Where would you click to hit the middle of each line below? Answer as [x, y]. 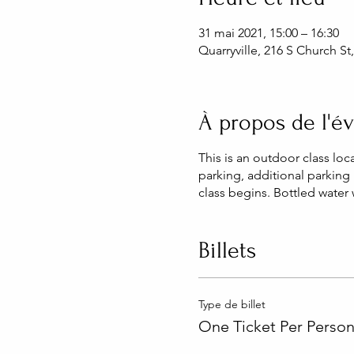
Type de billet [232, 304]
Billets [227, 250]
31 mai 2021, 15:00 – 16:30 [268, 32]
